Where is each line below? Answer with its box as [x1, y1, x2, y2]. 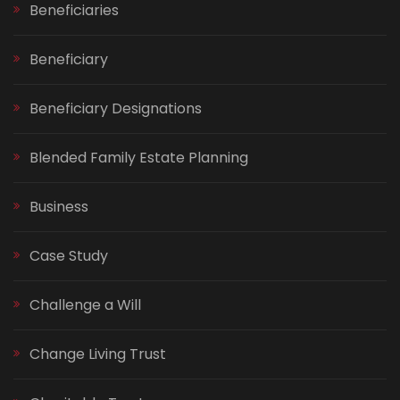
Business [29, 196, 88, 218]
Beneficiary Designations [29, 98, 202, 120]
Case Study [29, 246, 108, 267]
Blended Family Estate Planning [29, 147, 248, 169]
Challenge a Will [29, 295, 141, 316]
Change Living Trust [29, 344, 166, 365]
